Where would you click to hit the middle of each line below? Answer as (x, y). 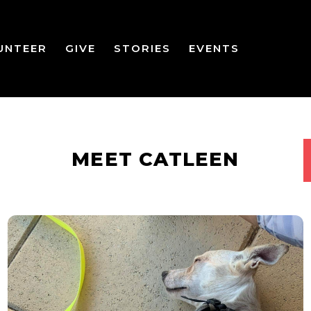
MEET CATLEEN (155, 160)
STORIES (142, 48)
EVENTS (214, 48)
